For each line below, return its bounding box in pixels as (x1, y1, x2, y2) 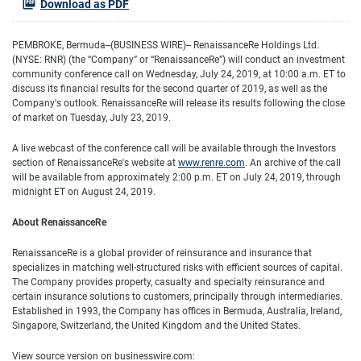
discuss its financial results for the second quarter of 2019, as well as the (12, 83, 327, 94)
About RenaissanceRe (12, 217, 106, 228)
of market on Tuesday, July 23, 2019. (12, 112, 171, 123)
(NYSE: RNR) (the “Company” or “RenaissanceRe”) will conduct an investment (12, 54, 345, 65)
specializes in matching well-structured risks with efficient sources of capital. (12, 262, 342, 273)
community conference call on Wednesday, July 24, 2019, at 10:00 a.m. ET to (12, 68, 346, 80)
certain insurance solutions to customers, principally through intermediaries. (12, 291, 342, 302)
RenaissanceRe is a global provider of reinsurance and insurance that (12, 247, 312, 259)
